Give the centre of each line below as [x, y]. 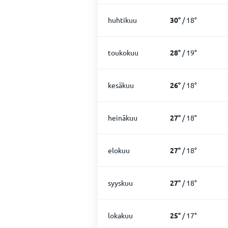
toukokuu [123, 52]
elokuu [119, 150]
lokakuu [120, 215]
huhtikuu [122, 20]
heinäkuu [123, 118]
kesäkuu [121, 85]
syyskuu [120, 183]
